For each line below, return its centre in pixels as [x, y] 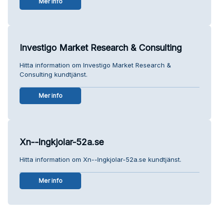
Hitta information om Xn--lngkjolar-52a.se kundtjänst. [100, 159]
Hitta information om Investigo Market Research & [95, 65]
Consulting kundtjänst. [54, 74]
